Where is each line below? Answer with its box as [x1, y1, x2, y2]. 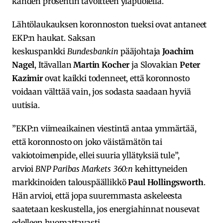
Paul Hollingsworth [128, 177, 204, 187]
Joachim [162, 46, 194, 56]
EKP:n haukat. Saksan [12, 32, 96, 43]
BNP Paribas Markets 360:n [35, 163, 133, 174]
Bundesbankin [67, 46, 119, 56]
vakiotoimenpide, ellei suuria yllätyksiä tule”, [12, 150, 180, 160]
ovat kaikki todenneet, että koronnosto [42, 73, 190, 83]
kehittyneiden [132, 163, 188, 174]
